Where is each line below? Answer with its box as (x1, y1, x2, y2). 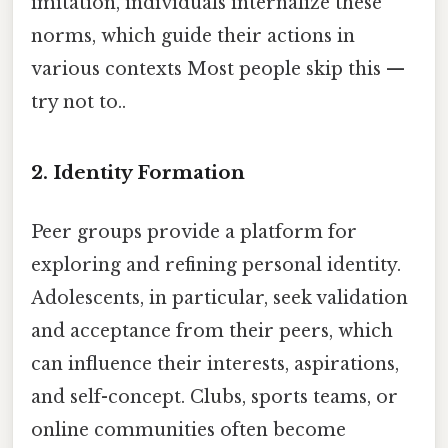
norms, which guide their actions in (31, 24, 355, 47)
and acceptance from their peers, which (31, 319, 393, 342)
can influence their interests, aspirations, (31, 352, 399, 375)
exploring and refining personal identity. (31, 253, 401, 276)
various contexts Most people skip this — (31, 57, 405, 80)
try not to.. (31, 90, 126, 113)
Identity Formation (53, 160, 245, 184)
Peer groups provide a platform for (31, 220, 357, 243)
